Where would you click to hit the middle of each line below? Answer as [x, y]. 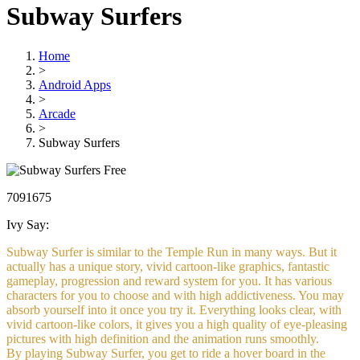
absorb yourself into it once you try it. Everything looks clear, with [174, 309]
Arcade [57, 113]
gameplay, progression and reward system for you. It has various [169, 280]
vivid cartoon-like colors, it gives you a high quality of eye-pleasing [177, 324]
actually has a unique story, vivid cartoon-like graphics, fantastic [168, 266]
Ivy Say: [28, 224]
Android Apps [75, 84]
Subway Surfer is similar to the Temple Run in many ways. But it [172, 252]
